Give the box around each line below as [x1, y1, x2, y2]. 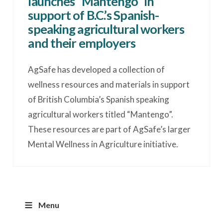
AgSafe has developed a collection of [28, 64, 165, 75]
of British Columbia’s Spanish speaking [28, 94, 170, 105]
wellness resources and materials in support [28, 79, 190, 90]
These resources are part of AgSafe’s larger [28, 123, 191, 134]
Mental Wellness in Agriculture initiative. [28, 138, 179, 149]
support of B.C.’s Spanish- [28, 7, 159, 22]
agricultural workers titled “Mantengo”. [28, 109, 174, 119]
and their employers [28, 35, 136, 50]
